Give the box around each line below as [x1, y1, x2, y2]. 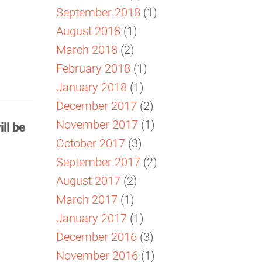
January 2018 [56, 78, 127, 94]
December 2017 [56, 97, 137, 113]
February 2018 [56, 60, 130, 75]
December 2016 [56, 228, 137, 244]
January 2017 [56, 209, 127, 225]
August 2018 [56, 22, 120, 38]
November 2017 [56, 116, 138, 132]
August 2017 [56, 172, 120, 188]
